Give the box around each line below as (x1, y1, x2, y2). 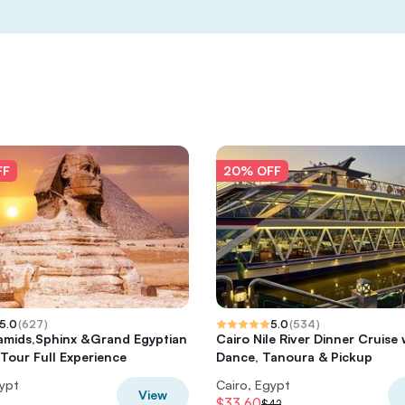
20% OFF (223, 163, 281, 178)
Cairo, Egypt (216, 377, 290, 392)
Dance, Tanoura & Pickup (216, 349, 372, 364)
